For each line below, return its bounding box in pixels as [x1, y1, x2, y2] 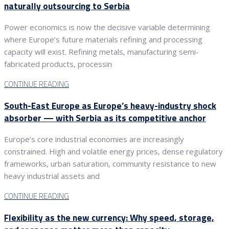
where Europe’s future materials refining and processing [4, 34, 202, 45]
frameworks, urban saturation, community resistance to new [4, 158, 216, 169]
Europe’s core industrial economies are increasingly [4, 134, 184, 145]
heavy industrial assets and [4, 171, 100, 181]
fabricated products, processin [4, 59, 112, 70]
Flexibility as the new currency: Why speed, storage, [4, 210, 214, 224]
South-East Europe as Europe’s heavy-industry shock [4, 98, 216, 112]
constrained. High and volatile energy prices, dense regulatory [4, 146, 223, 157]
